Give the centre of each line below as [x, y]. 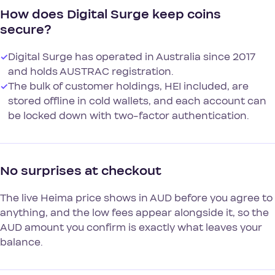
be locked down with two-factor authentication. [129, 116]
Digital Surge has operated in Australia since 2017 [132, 57]
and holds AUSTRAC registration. [91, 72]
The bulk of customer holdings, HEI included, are [128, 86]
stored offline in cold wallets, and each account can [137, 101]
